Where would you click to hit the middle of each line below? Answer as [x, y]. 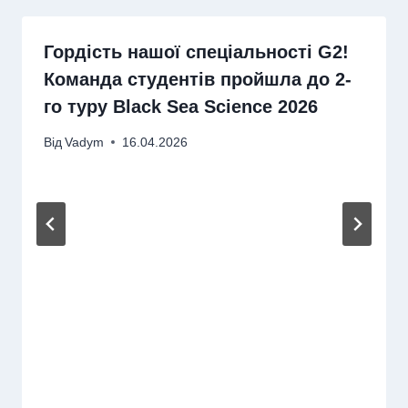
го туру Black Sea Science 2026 [181, 107]
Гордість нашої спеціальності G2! [196, 52]
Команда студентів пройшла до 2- [198, 80]
